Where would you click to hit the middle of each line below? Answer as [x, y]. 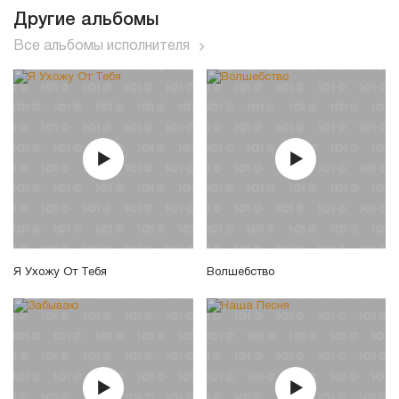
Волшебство [240, 272]
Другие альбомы [86, 21]
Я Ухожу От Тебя [60, 272]
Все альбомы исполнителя [102, 47]
